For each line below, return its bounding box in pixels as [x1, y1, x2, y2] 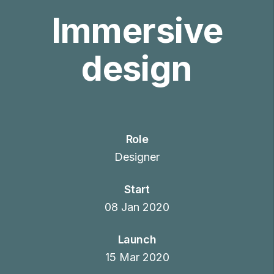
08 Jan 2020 [105, 201, 169, 213]
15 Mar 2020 [105, 251, 169, 264]
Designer [114, 150, 160, 163]
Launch [117, 233, 157, 246]
